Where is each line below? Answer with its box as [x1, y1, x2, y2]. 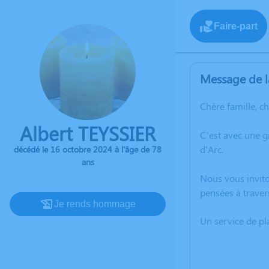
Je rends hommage [54, 199, 136, 209]
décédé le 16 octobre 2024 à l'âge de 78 [14, 144, 162, 155]
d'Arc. [200, 143, 223, 156]
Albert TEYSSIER [20, 120, 156, 146]
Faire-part [214, 20, 258, 31]
